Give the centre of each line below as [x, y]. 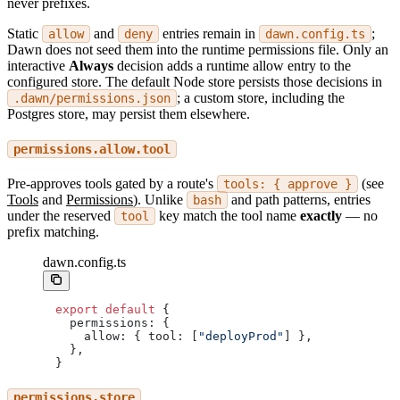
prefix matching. [53, 232]
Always [91, 65]
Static [25, 33]
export [77, 310]
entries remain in [209, 33]
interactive [38, 65]
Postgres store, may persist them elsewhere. [129, 113]
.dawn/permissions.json [92, 98]
